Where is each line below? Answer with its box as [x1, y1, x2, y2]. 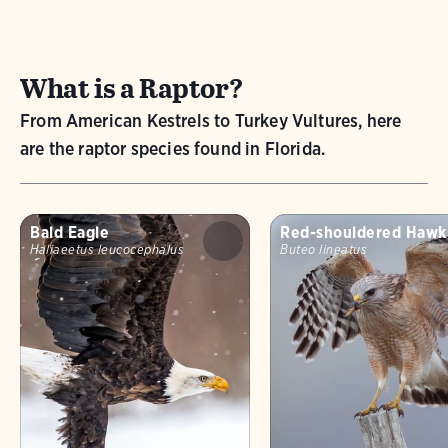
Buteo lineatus [280, 241, 367, 257]
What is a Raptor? [20, 67, 244, 109]
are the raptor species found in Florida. [20, 137, 326, 159]
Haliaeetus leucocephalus [30, 241, 184, 257]
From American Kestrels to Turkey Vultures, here [20, 109, 402, 131]
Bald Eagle [30, 222, 109, 242]
